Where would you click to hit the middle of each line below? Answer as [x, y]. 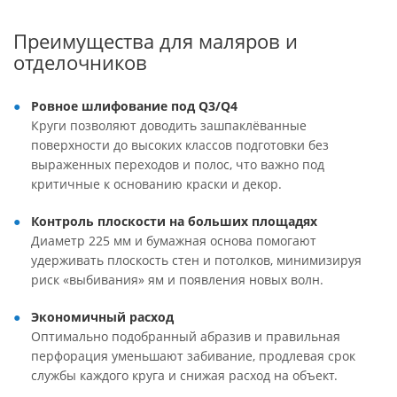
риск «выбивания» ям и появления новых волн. [177, 280]
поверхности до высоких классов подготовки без [180, 145]
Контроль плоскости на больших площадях [174, 221]
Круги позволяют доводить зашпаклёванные [169, 125]
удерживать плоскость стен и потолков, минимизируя [196, 260]
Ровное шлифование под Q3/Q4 [134, 106]
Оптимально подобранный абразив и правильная [186, 336]
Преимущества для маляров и [156, 41]
